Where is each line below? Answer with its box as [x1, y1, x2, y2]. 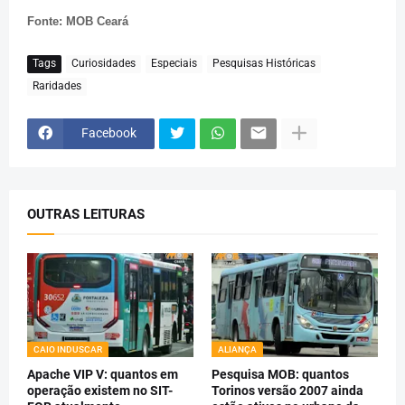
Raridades [33, 80, 81, 93]
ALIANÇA [218, 344, 257, 354]
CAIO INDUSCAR [33, 344, 102, 354]
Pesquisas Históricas [212, 57, 316, 71]
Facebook [81, 126, 137, 141]
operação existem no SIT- [27, 382, 173, 398]
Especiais [151, 57, 197, 71]
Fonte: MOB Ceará [27, 14, 128, 28]
